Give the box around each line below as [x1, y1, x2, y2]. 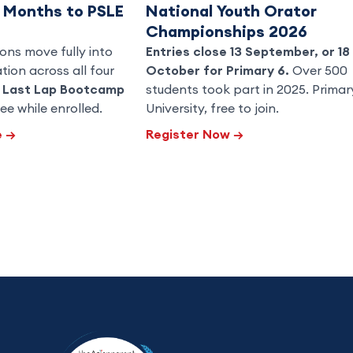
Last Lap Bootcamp [2, 80, 124, 97]
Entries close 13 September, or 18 [146, 43, 350, 59]
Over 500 [289, 61, 347, 78]
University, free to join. [146, 99, 279, 116]
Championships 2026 [146, 20, 307, 41]
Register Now [146, 125, 233, 142]
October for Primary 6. [146, 61, 289, 78]
